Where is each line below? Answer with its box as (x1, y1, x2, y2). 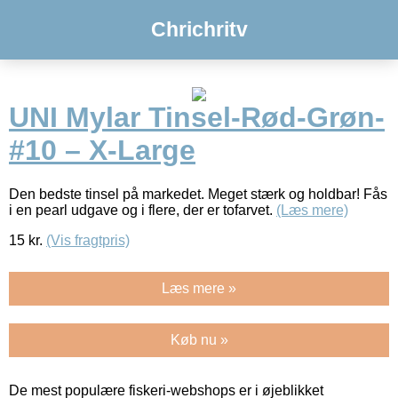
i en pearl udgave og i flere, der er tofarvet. (9, 202, 276, 218)
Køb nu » (170, 331, 228, 347)
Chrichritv (150, 18, 248, 41)
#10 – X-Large (9, 134, 195, 167)
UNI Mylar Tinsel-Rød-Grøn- (9, 101, 385, 134)
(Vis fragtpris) (46, 232, 130, 248)
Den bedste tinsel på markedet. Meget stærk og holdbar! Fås (9, 186, 387, 202)
